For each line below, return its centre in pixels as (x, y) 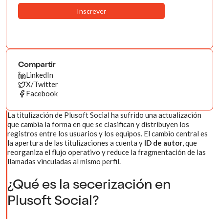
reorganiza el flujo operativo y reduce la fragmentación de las (107, 152)
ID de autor (163, 143)
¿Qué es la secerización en (89, 186)
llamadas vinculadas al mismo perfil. (64, 161)
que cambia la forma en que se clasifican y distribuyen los (98, 124)
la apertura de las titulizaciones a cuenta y (76, 143)
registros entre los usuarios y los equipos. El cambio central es (108, 133)
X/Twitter (42, 84)
